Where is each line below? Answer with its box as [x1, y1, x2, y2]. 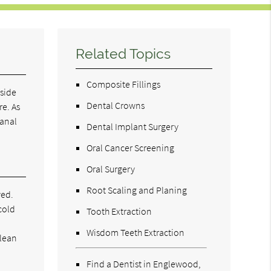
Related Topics [76, 45, 171, 62]
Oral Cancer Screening [87, 141, 175, 154]
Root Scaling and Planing [87, 183, 188, 196]
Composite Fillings [87, 77, 161, 90]
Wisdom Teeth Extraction [87, 226, 185, 238]
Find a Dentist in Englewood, [87, 257, 201, 270]
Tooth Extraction [87, 204, 152, 217]
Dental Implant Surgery [87, 120, 179, 132]
